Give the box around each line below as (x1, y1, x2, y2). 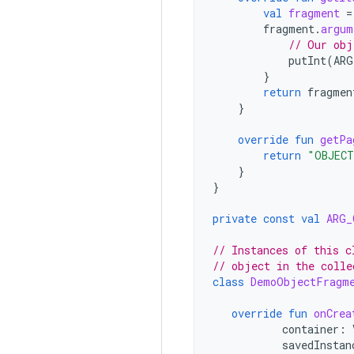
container (282, 322, 339, 337)
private (213, 211, 257, 226)
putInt (288, 53, 326, 68)
